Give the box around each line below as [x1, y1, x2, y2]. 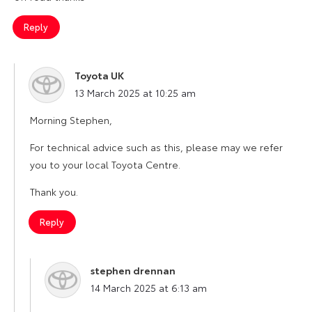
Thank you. [30, 184, 78, 198]
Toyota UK [75, 68, 124, 82]
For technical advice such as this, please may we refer [30, 139, 283, 154]
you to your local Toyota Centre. [30, 157, 180, 171]
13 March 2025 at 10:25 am [75, 85, 196, 100]
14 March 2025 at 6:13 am [91, 280, 207, 295]
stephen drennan [91, 263, 175, 277]
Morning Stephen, [30, 112, 112, 127]
